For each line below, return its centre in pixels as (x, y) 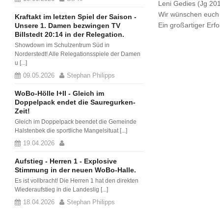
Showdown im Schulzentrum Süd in (62, 45)
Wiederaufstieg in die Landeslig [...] (61, 190)
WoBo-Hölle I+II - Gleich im (59, 93)
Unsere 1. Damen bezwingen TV (68, 26)
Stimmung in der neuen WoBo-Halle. (75, 170)
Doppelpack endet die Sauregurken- (75, 102)
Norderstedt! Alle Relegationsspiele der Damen (78, 54)
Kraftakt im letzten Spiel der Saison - (76, 17)
